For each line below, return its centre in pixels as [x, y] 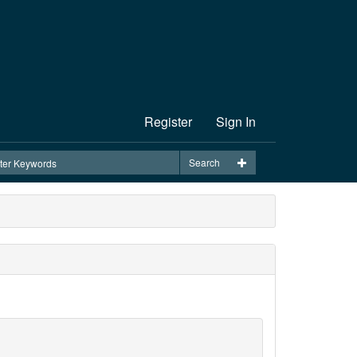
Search [204, 162]
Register [168, 122]
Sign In [236, 122]
